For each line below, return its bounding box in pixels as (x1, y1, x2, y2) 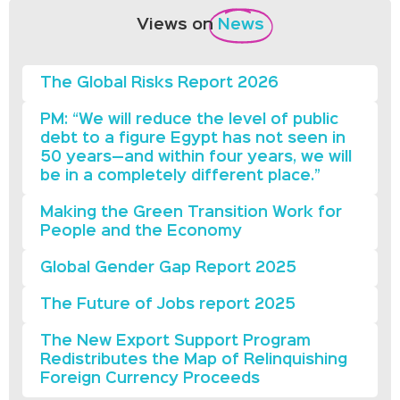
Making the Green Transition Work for (40, 206, 342, 221)
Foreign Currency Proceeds (40, 372, 260, 387)
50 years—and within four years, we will (40, 151, 352, 165)
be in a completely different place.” (40, 170, 321, 184)
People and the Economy (40, 225, 242, 239)
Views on (136, 18, 213, 33)
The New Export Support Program (40, 335, 311, 349)
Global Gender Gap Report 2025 (40, 262, 296, 276)
